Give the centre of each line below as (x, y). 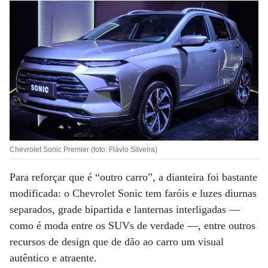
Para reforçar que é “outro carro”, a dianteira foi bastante (133, 177)
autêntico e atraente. (53, 258)
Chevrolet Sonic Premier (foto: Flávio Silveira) (83, 150)
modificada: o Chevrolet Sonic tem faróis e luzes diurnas (133, 194)
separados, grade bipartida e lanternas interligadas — (125, 210)
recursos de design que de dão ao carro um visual (117, 242)
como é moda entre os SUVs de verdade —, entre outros (133, 226)
